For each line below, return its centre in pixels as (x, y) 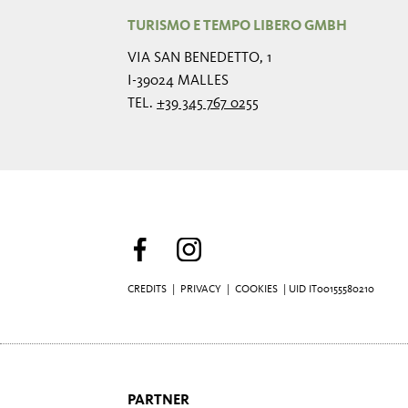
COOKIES (256, 290)
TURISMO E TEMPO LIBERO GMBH (237, 26)
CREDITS (147, 290)
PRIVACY (201, 290)
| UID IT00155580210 (327, 290)
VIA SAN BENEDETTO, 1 (199, 58)
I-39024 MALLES (178, 81)
